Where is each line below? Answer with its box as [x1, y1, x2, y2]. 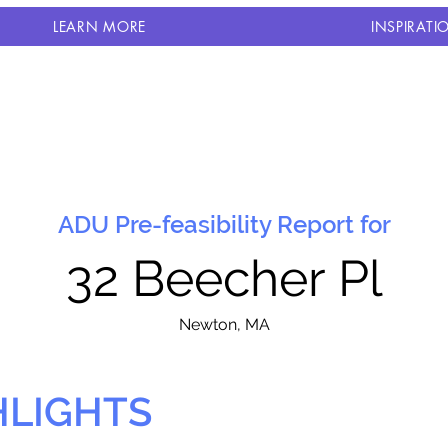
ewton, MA [190, 315, 270, 334]
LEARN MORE [52, 17, 146, 36]
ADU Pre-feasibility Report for [57, 210, 391, 239]
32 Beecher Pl [65, 249, 383, 308]
